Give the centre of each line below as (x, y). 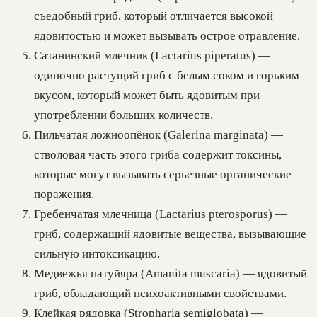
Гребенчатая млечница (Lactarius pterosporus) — (161, 214)
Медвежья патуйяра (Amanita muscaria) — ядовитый (171, 274)
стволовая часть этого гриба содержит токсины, (158, 155)
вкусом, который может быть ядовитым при (147, 96)
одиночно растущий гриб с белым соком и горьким (167, 76)
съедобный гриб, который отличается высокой (154, 16)
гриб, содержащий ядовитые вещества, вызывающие (170, 234)
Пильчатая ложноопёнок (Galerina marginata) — (158, 135)
